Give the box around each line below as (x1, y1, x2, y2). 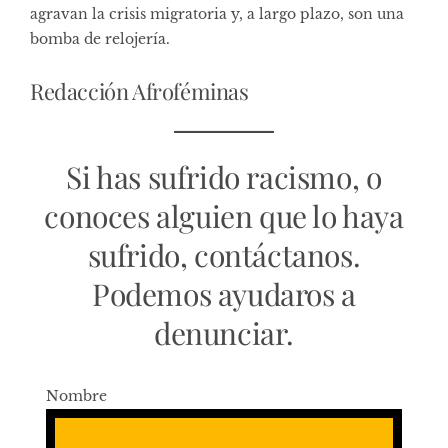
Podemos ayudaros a (92, 273, 356, 314)
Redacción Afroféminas (30, 75, 249, 106)
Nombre (46, 386, 107, 405)
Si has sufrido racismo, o (66, 156, 382, 197)
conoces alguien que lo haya (44, 195, 404, 236)
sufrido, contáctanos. (87, 234, 361, 275)
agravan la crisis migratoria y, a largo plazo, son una (30, 4, 404, 23)
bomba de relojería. (30, 29, 170, 48)
